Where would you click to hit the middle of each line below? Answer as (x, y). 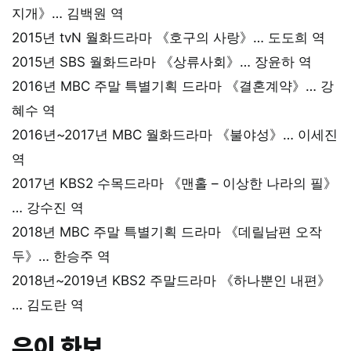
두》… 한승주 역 (61, 256)
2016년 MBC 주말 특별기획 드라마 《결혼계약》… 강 (173, 86)
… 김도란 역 (48, 304)
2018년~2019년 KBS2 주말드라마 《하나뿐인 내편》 (171, 280)
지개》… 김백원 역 (68, 13)
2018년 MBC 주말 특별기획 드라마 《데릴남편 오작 (167, 232)
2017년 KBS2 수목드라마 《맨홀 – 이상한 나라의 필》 (174, 183)
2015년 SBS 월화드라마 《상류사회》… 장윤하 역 (162, 62)
